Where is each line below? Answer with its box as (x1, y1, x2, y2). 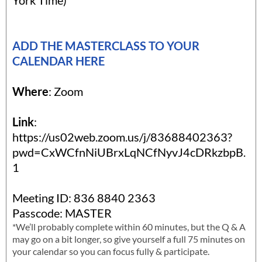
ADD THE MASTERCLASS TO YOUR (12, 39, 199, 53)
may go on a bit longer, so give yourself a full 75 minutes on (12, 233, 245, 245)
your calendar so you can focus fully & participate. (12, 246, 209, 257)
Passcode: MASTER (12, 206, 112, 220)
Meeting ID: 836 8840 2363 (12, 191, 156, 205)
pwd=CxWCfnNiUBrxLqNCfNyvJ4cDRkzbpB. (12, 145, 246, 160)
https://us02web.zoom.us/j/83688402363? (12, 130, 232, 144)
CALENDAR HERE (12, 54, 105, 68)
